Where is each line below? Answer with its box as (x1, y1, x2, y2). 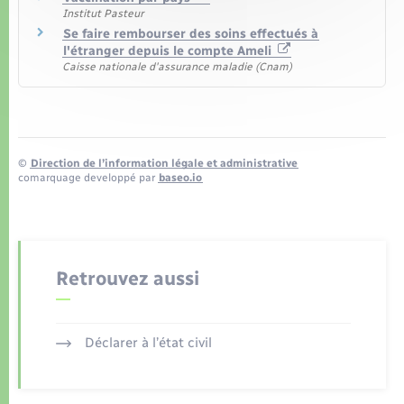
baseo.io (159, 170, 202, 184)
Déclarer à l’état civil (84, 335, 212, 352)
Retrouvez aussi (56, 267, 199, 290)
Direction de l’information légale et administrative (31, 156, 298, 170)
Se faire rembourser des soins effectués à (63, 26, 318, 42)
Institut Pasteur (62, 6, 143, 20)
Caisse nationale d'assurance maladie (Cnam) (62, 60, 292, 74)
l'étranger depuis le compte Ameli (63, 43, 275, 60)
